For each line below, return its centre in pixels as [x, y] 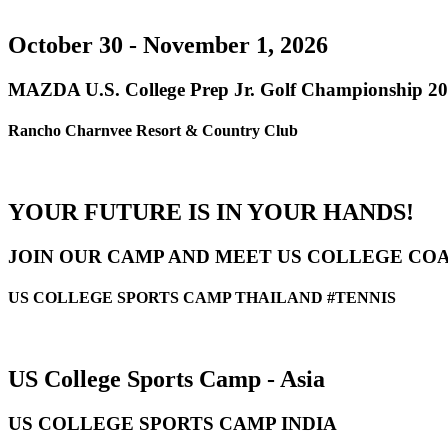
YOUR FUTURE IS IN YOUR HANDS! [211, 212]
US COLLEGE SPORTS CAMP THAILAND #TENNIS [202, 298]
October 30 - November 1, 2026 [168, 44]
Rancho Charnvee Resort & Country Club [153, 130]
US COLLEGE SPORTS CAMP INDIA [172, 424]
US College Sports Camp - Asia [166, 379]
